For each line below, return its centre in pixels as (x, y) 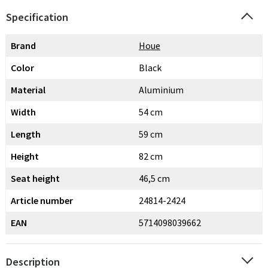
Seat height (35, 178)
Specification (37, 17)
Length (26, 134)
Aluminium (161, 90)
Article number (42, 200)
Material (28, 90)
